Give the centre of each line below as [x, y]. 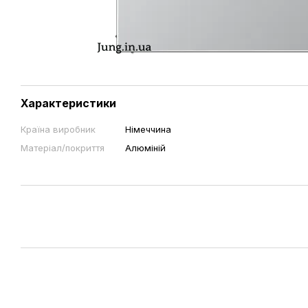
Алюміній [145, 148]
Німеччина [148, 129]
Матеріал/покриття [63, 148]
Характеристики [68, 103]
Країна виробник [58, 129]
